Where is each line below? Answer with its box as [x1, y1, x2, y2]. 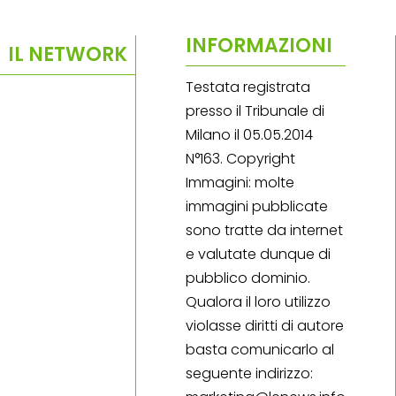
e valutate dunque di [185, 243, 331, 264]
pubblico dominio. [185, 267, 310, 288]
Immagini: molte [185, 171, 294, 193]
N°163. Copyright [185, 148, 295, 169]
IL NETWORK [7, 40, 127, 68]
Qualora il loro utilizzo [185, 291, 331, 312]
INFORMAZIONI [185, 31, 332, 59]
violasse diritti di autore [185, 315, 344, 336]
